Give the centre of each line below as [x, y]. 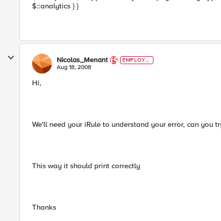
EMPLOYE [136, 60]
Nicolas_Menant [82, 60]
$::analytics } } [55, 6]
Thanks [44, 207]
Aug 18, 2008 [74, 67]
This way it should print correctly [86, 166]
